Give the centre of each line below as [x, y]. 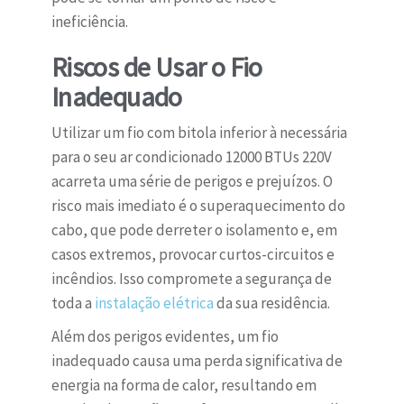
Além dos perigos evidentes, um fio [165, 337]
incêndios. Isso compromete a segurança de [191, 279]
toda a [73, 303]
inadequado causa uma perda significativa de [197, 361]
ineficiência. [89, 22]
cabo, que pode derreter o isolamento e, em [194, 230]
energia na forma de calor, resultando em [184, 386]
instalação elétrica [154, 303]
